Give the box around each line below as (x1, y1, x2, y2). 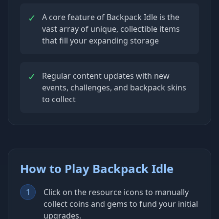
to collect (42, 93, 76, 105)
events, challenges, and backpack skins (42, 82, 186, 93)
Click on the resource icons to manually (44, 186, 189, 197)
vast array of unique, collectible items (42, 23, 180, 34)
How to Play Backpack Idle (20, 160, 174, 176)
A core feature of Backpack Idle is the (42, 11, 179, 22)
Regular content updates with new (42, 70, 170, 81)
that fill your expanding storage (42, 35, 159, 46)
